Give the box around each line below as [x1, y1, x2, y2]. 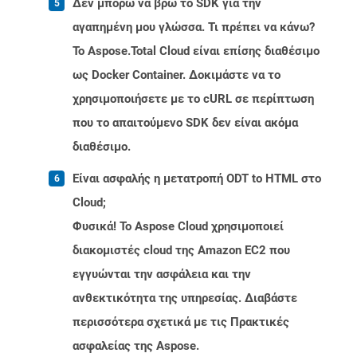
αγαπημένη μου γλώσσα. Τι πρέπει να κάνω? [73, 20, 315, 35]
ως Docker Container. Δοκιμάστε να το [73, 68, 280, 83]
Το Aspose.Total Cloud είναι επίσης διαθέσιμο [73, 44, 320, 59]
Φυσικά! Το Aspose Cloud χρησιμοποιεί [73, 219, 284, 234]
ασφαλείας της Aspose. [73, 339, 199, 354]
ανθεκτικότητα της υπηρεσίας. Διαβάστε [73, 291, 297, 306]
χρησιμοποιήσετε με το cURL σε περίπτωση [73, 92, 314, 107]
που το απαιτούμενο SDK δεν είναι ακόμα [73, 116, 298, 131]
